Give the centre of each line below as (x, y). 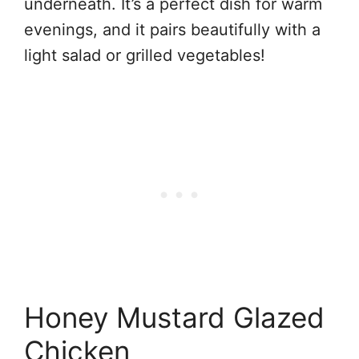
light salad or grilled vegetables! (145, 55)
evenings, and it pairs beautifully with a (172, 29)
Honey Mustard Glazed (174, 317)
